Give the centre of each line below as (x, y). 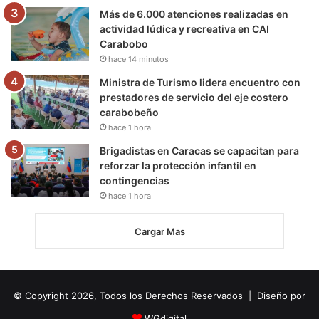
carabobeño (129, 112)
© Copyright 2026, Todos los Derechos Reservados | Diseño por (159, 295)
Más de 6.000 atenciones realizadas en (194, 14)
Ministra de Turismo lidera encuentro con (200, 82)
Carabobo (124, 43)
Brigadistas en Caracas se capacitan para (199, 150)
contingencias (135, 180)
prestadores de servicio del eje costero (194, 97)
